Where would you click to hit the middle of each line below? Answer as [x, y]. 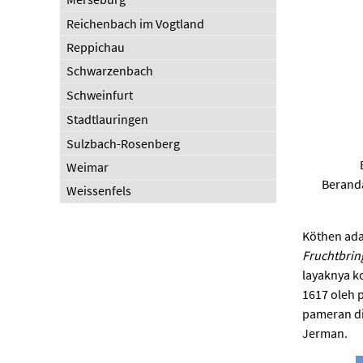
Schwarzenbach [110, 71]
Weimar [88, 167]
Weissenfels [99, 191]
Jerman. [325, 333]
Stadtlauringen [108, 119]
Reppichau [96, 47]
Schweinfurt [100, 95]
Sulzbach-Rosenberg [124, 143]
